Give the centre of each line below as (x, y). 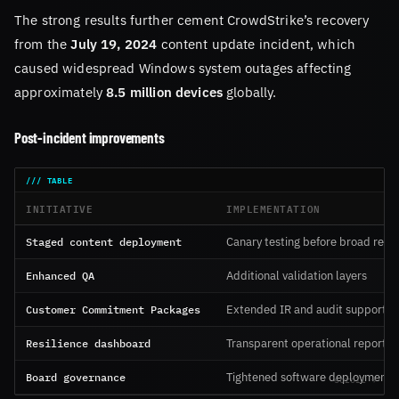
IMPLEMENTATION (273, 208)
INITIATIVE (60, 208)
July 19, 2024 (114, 44)
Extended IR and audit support (306, 309)
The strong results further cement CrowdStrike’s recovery (192, 20)
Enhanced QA (60, 275)
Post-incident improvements (90, 138)
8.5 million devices (165, 92)
